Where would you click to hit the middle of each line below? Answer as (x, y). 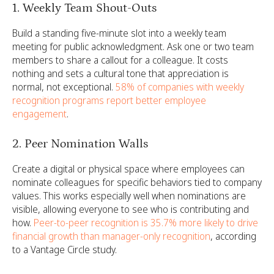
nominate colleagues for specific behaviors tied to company (137, 182)
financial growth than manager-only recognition (111, 236)
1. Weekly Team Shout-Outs (84, 8)
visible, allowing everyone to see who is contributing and (131, 209)
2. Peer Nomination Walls (80, 144)
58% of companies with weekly (179, 87)
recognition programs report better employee (109, 100)
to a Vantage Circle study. (65, 250)
